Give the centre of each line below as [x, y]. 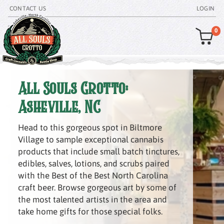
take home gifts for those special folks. [90, 211]
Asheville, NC [59, 107]
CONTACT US [28, 8]
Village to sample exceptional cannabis [90, 139]
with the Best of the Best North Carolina [93, 175]
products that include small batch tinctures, [98, 151]
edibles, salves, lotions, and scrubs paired [93, 163]
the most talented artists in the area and [92, 199]
